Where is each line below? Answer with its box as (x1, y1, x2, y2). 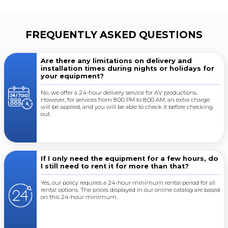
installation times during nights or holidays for (41, 65, 214, 72)
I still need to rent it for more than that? (41, 162, 189, 170)
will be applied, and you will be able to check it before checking (41, 103, 213, 110)
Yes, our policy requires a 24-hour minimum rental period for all (41, 179, 215, 186)
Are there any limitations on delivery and (41, 57, 192, 65)
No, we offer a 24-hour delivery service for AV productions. (41, 89, 197, 96)
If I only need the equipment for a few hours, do (41, 155, 218, 162)
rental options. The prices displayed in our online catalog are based (41, 186, 220, 193)
